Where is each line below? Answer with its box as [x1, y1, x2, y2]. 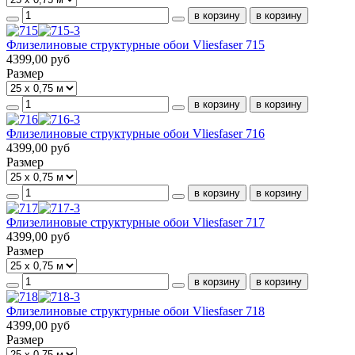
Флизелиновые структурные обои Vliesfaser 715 [6, 37, 265, 52]
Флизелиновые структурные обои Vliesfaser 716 [6, 126, 265, 140]
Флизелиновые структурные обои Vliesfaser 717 [6, 215, 265, 229]
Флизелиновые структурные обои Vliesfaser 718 [6, 303, 265, 318]
